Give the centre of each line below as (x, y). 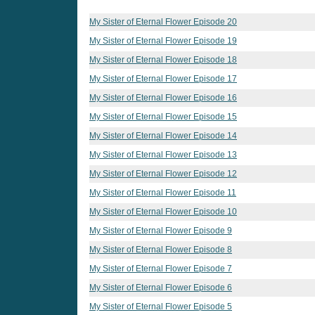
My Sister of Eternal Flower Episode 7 (161, 268)
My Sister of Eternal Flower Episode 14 (163, 135)
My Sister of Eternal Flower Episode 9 (161, 230)
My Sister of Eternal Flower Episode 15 (163, 116)
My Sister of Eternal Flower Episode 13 (163, 154)
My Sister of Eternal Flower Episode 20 (163, 21)
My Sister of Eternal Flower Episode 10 (163, 211)
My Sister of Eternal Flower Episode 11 (163, 192)
